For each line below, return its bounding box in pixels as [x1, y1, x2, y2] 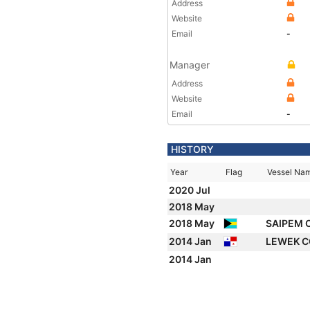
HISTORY [171, 143, 214, 155]
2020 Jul [169, 184, 212, 196]
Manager [170, 59, 210, 71]
